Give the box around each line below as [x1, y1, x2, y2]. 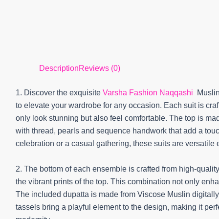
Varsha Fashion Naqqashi [103, 88, 197, 97]
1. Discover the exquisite [16, 88, 103, 97]
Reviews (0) [79, 64, 120, 72]
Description [39, 64, 79, 72]
